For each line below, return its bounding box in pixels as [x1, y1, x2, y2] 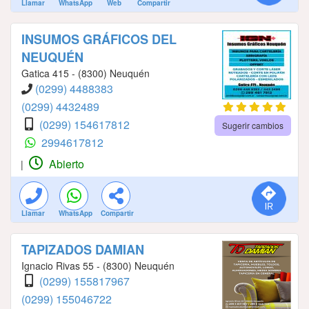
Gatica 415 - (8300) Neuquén [21, 66, 150, 80]
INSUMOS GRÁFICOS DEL [21, 30, 177, 48]
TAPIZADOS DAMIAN [21, 240, 144, 259]
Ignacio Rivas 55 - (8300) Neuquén [21, 258, 175, 272]
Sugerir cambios [221, 119, 283, 131]
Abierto [46, 155, 84, 172]
